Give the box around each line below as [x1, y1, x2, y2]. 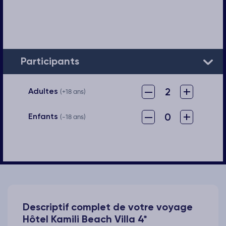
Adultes [28, 86, 60, 96]
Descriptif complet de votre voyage [23, 200, 193, 213]
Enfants [28, 111, 60, 121]
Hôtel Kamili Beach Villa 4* [23, 212, 147, 225]
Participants [21, 55, 79, 68]
